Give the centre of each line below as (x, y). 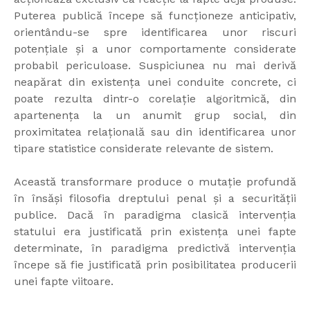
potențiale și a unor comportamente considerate (155, 49)
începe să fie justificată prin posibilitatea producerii (155, 265)
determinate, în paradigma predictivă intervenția (155, 248)
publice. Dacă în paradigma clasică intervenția (155, 215)
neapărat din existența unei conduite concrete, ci (155, 82)
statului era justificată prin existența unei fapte (155, 232)
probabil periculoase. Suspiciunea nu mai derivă (155, 66)
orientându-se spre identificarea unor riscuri (155, 33)
